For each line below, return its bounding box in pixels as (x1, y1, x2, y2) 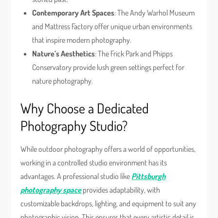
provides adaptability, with (81, 185, 161, 195)
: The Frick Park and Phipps (95, 49, 173, 58)
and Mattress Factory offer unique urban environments (32, 21, 193, 31)
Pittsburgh (131, 171, 166, 181)
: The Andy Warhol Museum (114, 8, 195, 18)
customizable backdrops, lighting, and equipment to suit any (20, 199, 197, 208)
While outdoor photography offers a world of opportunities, (20, 144, 196, 154)
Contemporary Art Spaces (32, 8, 115, 18)
